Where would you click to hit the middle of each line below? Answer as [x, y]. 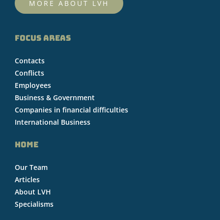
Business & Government [55, 97]
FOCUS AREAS [43, 38]
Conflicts [29, 73]
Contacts [30, 60]
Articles [27, 179]
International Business [53, 122]
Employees [33, 85]
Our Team [31, 167]
